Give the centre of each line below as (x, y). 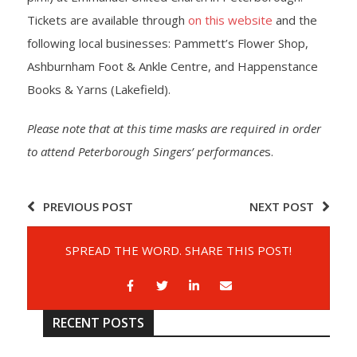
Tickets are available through (107, 20)
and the (294, 20)
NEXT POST (282, 207)
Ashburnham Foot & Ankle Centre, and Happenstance (172, 67)
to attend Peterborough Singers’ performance (145, 152)
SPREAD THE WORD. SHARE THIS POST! (178, 251)
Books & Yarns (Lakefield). (98, 90)
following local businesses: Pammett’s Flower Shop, (167, 43)
